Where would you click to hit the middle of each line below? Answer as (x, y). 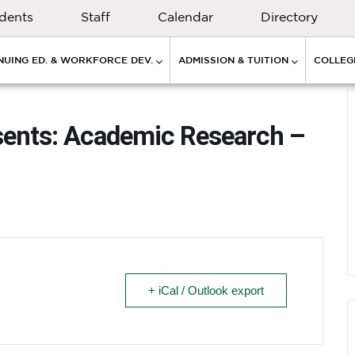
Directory (289, 17)
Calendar (185, 17)
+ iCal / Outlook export (206, 290)
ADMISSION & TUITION (233, 60)
